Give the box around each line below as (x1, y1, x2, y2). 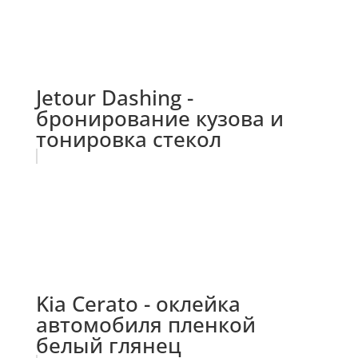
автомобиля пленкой (35, 310, 256, 340)
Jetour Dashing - (35, 83, 193, 113)
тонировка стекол (35, 125, 221, 154)
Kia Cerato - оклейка (35, 289, 241, 319)
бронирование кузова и (35, 104, 284, 133)
